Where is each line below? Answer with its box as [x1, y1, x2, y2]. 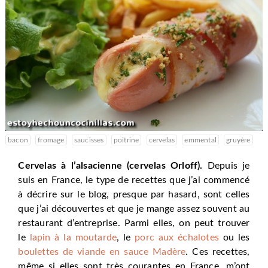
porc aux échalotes [130, 233, 219, 243]
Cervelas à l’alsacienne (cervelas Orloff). [18, 161, 203, 171]
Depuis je [202, 161, 250, 171]
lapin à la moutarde [29, 233, 117, 243]
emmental [184, 136, 217, 144]
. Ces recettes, [185, 247, 250, 257]
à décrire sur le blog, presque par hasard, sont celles [18, 190, 250, 200]
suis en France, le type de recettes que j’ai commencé [18, 175, 250, 185]
